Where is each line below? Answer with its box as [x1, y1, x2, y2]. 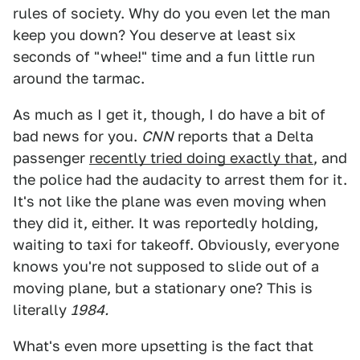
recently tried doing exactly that [89, 149, 313, 167]
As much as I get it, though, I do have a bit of [13, 106, 325, 124]
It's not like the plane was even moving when [13, 193, 326, 211]
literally [13, 301, 71, 319]
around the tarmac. [13, 70, 145, 88]
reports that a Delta [174, 128, 313, 145]
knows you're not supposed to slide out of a [13, 258, 319, 276]
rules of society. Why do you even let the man [13, 5, 330, 22]
